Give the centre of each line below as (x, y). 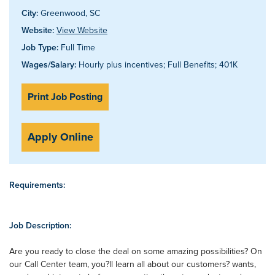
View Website (82, 30)
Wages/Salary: (49, 64)
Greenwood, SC (69, 13)
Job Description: (40, 225)
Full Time (77, 47)
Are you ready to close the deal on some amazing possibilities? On (136, 251)
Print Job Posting (65, 97)
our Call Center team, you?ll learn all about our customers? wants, (133, 264)
